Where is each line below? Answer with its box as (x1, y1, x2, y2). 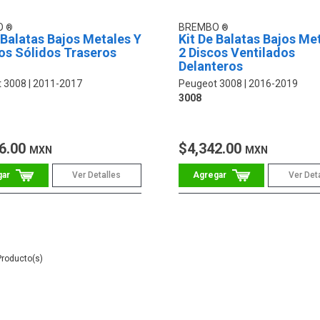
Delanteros (178, 59, 243, 74)
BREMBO (178, 21, 221, 34)
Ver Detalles (72, 170, 121, 181)
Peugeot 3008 (178, 78, 242, 90)
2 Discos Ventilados (178, 45, 295, 61)
